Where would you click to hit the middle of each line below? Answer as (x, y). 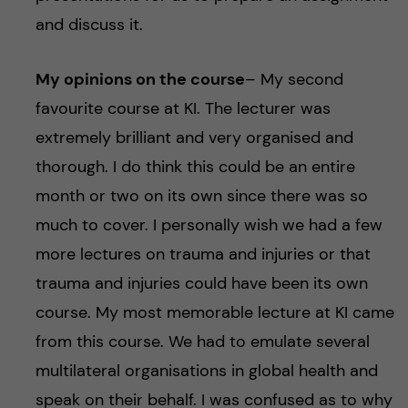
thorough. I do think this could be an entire (195, 166)
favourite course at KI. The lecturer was (183, 108)
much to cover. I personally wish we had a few (209, 224)
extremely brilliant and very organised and (194, 137)
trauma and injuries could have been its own (201, 283)
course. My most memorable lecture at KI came (214, 312)
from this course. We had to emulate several (202, 341)
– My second (294, 79)
